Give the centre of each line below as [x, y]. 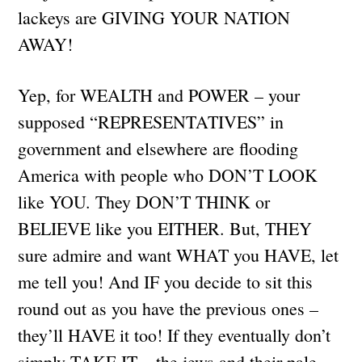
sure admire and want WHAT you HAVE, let [179, 255]
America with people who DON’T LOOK [168, 175]
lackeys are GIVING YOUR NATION [154, 17]
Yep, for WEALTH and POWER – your [159, 95]
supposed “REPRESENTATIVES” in [151, 121]
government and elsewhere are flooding [158, 148]
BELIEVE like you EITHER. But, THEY [165, 228]
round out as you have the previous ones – [168, 308]
